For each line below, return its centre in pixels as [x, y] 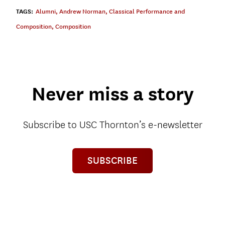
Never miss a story [113, 94]
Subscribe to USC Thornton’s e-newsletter [113, 125]
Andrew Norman [82, 11]
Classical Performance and [147, 11]
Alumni [46, 11]
